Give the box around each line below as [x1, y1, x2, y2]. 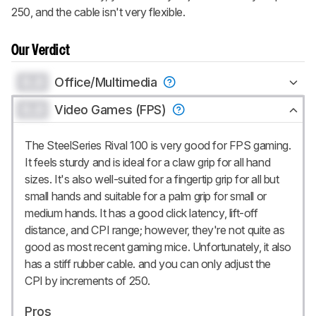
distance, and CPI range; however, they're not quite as [25, 223, 285, 238]
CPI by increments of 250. [25, 274, 151, 288]
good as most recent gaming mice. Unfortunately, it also [25, 240, 292, 255]
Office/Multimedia [54, 75, 160, 90]
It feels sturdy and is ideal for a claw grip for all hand [25, 155, 271, 170]
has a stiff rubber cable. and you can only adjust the [25, 257, 271, 272]
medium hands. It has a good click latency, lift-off [25, 206, 258, 221]
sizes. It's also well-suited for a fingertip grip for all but [25, 172, 279, 187]
